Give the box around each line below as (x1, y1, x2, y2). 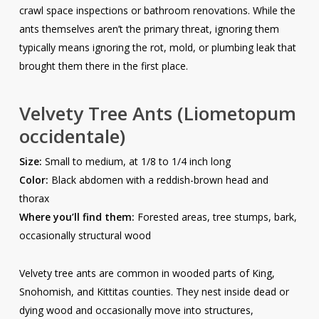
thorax (19, 192, 49, 206)
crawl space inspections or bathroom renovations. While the (19, 4, 296, 18)
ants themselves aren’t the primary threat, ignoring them (19, 22, 279, 36)
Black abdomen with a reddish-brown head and (48, 173, 268, 187)
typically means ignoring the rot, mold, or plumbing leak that (19, 41, 296, 55)
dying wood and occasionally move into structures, (19, 303, 253, 318)
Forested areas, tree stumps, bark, (134, 210, 297, 224)
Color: (19, 173, 48, 187)
